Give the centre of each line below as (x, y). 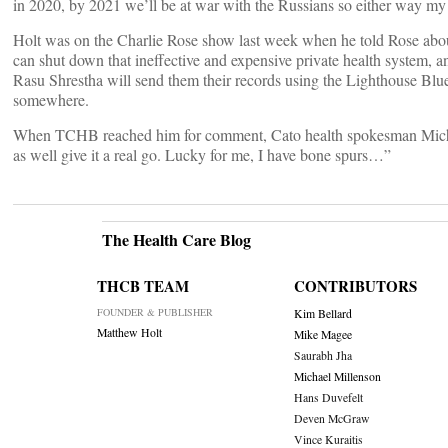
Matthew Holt (129, 333)
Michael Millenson (337, 377)
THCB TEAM (143, 286)
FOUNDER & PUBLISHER (155, 312)
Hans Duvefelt (328, 398)
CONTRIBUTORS (355, 286)
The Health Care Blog (176, 240)
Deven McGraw (331, 419)
